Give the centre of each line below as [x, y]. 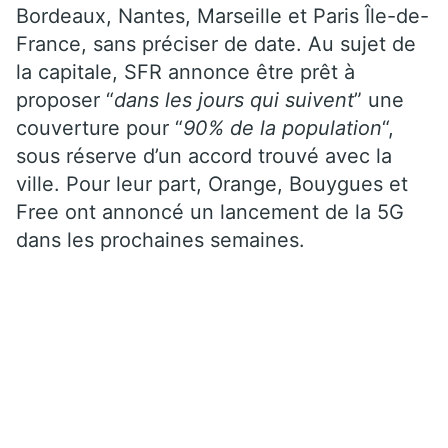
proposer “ [65, 100]
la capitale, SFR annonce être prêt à [185, 72]
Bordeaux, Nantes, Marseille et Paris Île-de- [222, 16]
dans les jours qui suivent [234, 100]
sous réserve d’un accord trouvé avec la [204, 156]
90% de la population [282, 128]
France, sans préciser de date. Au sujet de [216, 44]
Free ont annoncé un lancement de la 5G [210, 212]
